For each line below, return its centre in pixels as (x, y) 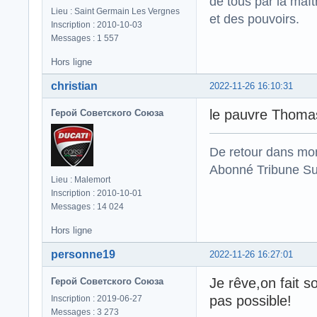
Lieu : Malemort (81, 180)
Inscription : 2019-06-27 (97, 299)
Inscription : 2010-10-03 (97, 25)
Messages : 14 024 (87, 207)
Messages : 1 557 (85, 39)
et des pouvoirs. (254, 19)
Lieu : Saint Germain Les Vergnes (115, 12)
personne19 (83, 255)
